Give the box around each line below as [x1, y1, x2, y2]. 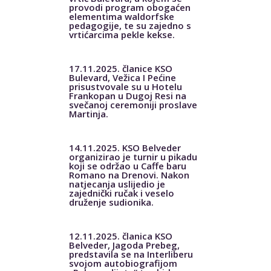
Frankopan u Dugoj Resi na [68, 89, 186, 102]
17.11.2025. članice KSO [68, 62, 172, 74]
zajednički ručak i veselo [68, 186, 174, 199]
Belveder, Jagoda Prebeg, [68, 238, 180, 251]
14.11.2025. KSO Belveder [68, 141, 181, 154]
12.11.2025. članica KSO [68, 229, 172, 242]
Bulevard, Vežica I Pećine [68, 71, 176, 83]
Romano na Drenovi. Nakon [68, 168, 189, 181]
